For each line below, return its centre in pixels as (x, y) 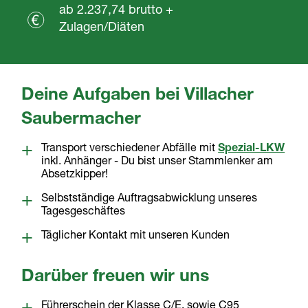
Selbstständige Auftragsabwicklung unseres (150, 200)
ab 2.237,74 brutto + (117, 11)
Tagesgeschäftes (84, 213)
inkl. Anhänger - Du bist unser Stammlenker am (157, 163)
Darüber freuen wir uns (115, 278)
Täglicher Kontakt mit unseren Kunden (136, 237)
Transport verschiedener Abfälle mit (130, 150)
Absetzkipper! (75, 176)
